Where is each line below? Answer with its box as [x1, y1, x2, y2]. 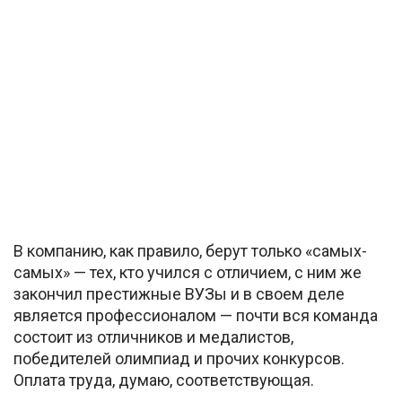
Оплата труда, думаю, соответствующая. [13, 370, 314, 389]
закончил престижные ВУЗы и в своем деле [13, 284, 345, 303]
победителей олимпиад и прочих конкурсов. [13, 348, 345, 368]
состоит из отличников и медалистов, [13, 327, 293, 346]
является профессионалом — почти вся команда [13, 305, 378, 325]
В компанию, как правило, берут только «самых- [13, 240, 367, 260]
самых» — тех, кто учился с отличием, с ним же [13, 262, 362, 282]
